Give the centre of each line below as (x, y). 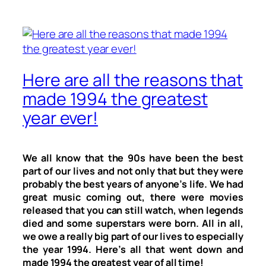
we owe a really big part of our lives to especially (133, 236)
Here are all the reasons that (133, 80)
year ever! (61, 118)
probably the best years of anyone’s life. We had (133, 184)
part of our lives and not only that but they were (133, 171)
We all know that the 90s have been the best (133, 158)
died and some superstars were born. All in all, (133, 223)
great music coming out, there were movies (133, 197)
